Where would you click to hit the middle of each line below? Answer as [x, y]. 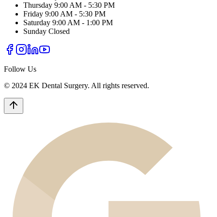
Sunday [35, 31]
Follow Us [20, 69]
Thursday [38, 5]
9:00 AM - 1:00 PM [83, 23]
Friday [33, 14]
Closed [59, 31]
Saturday [37, 23]
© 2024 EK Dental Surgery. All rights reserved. [77, 86]
